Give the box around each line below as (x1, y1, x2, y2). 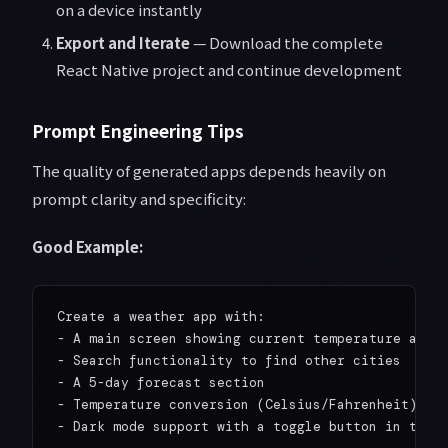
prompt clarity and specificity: (32, 188, 246, 210)
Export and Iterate (56, 32, 190, 54)
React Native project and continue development (56, 59, 402, 81)
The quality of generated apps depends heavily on (32, 160, 386, 182)
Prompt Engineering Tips (32, 118, 244, 144)
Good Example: (32, 236, 143, 258)
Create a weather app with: (57, 308, 265, 326)
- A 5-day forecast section (57, 374, 265, 392)
